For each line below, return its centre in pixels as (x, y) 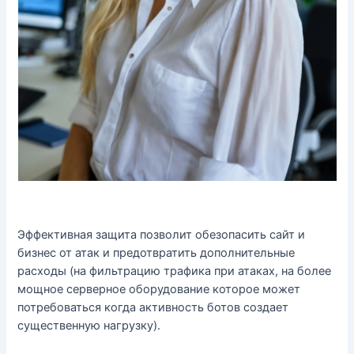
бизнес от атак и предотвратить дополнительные (156, 253)
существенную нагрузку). (89, 326)
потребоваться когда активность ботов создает (153, 308)
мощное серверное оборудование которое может (159, 290)
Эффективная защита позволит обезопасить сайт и (162, 235)
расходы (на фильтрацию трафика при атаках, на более (175, 271)
